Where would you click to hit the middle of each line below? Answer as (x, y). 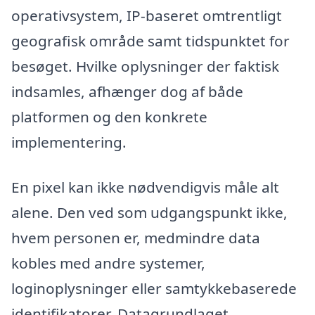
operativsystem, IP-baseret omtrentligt (147, 16)
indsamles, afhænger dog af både (127, 92)
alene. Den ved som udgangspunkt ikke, (149, 212)
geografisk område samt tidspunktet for (150, 41)
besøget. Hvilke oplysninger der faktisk (145, 66)
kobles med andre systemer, (108, 263)
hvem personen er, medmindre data (136, 237)
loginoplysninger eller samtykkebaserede (154, 288)
